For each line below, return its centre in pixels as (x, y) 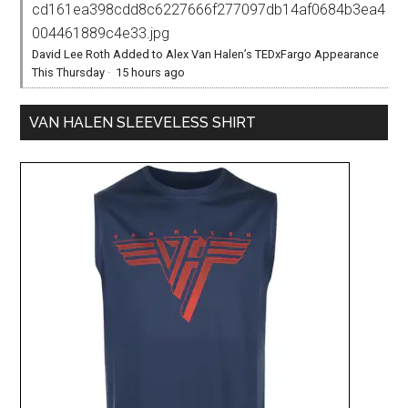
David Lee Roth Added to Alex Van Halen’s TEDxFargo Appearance (206, 54)
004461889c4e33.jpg (101, 33)
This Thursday (69, 72)
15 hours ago (151, 72)
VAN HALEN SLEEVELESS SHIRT (143, 122)
